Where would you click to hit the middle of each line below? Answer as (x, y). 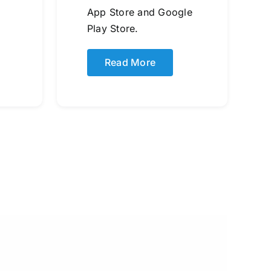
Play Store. (113, 28)
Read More (130, 62)
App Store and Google (139, 12)
